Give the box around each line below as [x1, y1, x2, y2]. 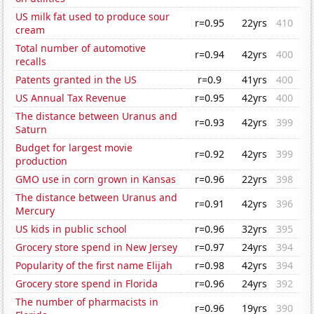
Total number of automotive [15, 41, 146, 55]
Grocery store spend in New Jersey [15, 240, 178, 254]
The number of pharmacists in [15, 295, 159, 309]
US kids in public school [15, 222, 128, 236]
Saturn [15, 123, 48, 137]
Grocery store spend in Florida [15, 277, 158, 291]
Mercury [15, 204, 55, 218]
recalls [15, 55, 47, 69]
